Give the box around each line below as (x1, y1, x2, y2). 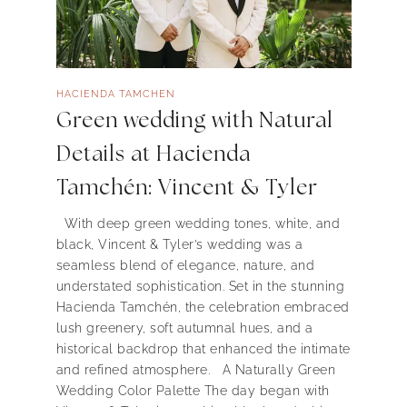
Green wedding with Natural (55, 110, 333, 132)
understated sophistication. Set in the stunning (55, 279, 344, 294)
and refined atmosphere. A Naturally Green (55, 362, 335, 378)
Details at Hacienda (55, 144, 251, 165)
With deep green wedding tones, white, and (55, 216, 340, 232)
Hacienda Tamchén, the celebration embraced (55, 300, 350, 315)
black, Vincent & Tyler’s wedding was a (55, 237, 303, 253)
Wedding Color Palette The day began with (55, 383, 330, 399)
